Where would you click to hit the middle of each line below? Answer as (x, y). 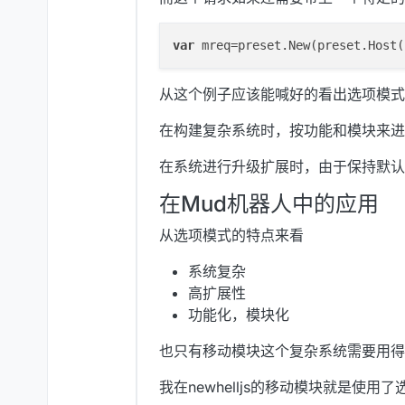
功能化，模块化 (239, 315)
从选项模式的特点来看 (231, 235)
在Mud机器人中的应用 (269, 204)
